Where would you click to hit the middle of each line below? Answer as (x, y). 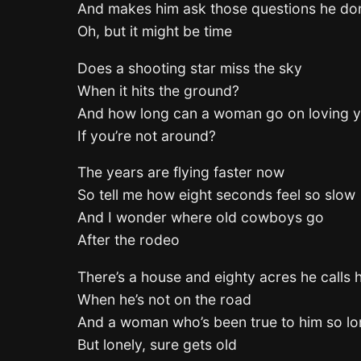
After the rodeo (129, 240)
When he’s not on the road (164, 299)
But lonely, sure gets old (157, 344)
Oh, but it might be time (155, 31)
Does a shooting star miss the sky (190, 68)
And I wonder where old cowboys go (201, 218)
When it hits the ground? (158, 90)
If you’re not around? (147, 135)
